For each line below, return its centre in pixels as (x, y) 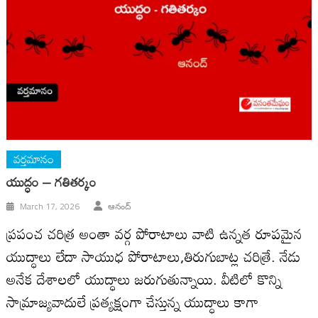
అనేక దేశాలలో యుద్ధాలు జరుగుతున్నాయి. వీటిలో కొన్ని (144, 279)
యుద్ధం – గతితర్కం (51, 181)
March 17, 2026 (50, 206)
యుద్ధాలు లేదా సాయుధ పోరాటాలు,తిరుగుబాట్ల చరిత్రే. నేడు (154, 256)
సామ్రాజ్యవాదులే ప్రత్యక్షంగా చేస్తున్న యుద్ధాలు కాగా (133, 301)
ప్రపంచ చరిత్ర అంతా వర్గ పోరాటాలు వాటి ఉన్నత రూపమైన (155, 233)
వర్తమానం (34, 159)
